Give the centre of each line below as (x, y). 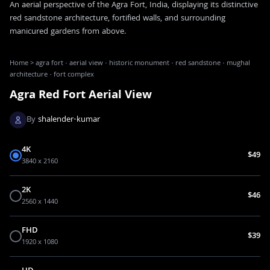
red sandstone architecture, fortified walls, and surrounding (118, 18)
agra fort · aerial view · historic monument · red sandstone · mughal (143, 63)
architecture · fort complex (52, 75)
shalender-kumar (69, 120)
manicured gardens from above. (68, 32)
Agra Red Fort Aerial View (81, 96)
